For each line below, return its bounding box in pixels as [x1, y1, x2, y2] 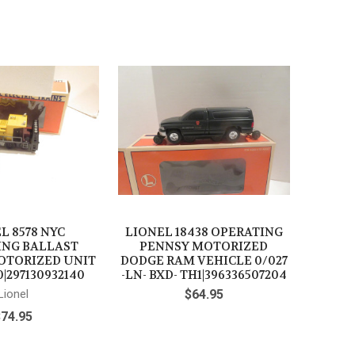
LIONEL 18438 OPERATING [124, 223, 283, 240]
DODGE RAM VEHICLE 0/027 [120, 252, 288, 269]
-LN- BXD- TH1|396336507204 [120, 266, 287, 283]
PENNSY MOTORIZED [139, 238, 269, 254]
